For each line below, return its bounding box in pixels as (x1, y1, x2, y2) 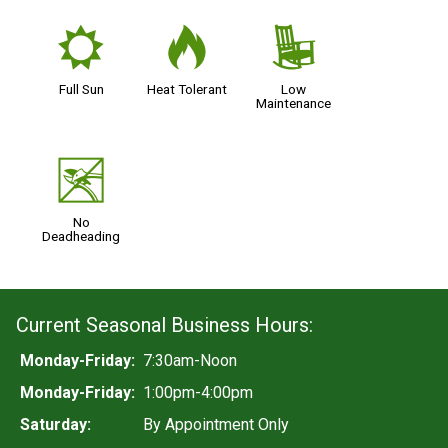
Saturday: (20, 415, 91, 435)
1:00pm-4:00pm (143, 383, 253, 403)
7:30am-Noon (143, 351, 237, 371)
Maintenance (256, 94, 332, 111)
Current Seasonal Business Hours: (16, 313, 313, 338)
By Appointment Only (143, 415, 289, 435)
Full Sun (58, 80, 104, 97)
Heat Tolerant (147, 80, 228, 97)
